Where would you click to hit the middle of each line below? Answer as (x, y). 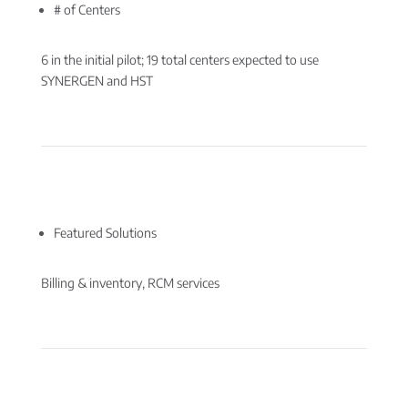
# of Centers (87, 10)
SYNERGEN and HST (97, 81)
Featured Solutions (105, 233)
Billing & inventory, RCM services (130, 283)
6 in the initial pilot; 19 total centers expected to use (179, 60)
